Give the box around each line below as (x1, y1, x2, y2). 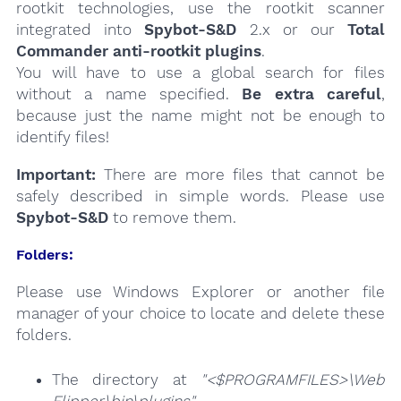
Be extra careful (242, 85, 382, 104)
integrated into (15, 21, 145, 39)
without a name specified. (15, 85, 243, 104)
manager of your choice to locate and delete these (15, 304, 386, 323)
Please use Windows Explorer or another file (15, 283, 386, 302)
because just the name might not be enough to (15, 107, 386, 125)
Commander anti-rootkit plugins (15, 42, 261, 61)
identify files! (15, 128, 109, 147)
